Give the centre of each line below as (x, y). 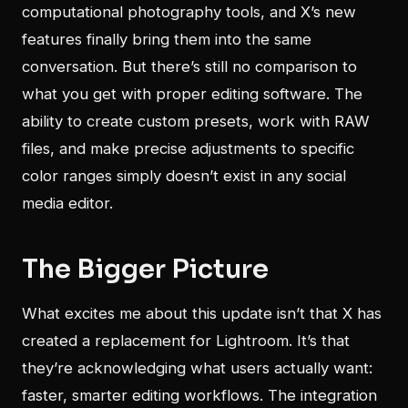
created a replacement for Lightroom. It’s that (186, 341)
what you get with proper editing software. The (192, 94)
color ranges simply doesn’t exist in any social (184, 176)
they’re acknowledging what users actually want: (197, 368)
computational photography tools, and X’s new (189, 12)
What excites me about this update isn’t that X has (202, 314)
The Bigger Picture (145, 269)
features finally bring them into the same (167, 40)
